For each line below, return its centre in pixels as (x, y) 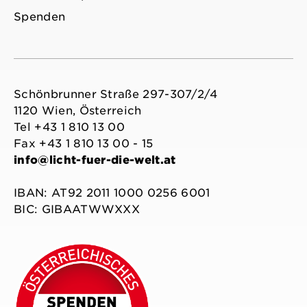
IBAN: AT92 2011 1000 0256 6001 (112, 193)
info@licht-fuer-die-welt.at (95, 160)
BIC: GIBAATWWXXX (77, 210)
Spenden (40, 17)
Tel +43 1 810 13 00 (70, 127)
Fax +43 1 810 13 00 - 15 (84, 144)
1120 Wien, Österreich (78, 111)
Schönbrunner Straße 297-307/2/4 (115, 95)
